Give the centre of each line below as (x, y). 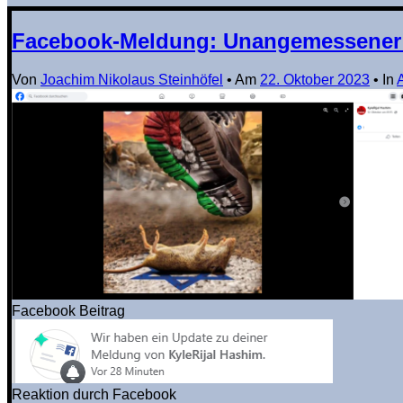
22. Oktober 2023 (315, 79)
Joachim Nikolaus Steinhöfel (132, 79)
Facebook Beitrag (68, 310)
